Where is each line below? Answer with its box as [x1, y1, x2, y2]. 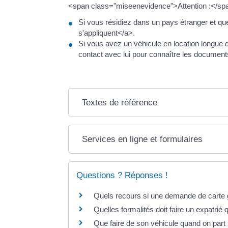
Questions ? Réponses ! [76, 170, 168, 180]
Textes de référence [82, 97, 158, 107]
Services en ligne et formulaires [82, 134, 203, 144]
